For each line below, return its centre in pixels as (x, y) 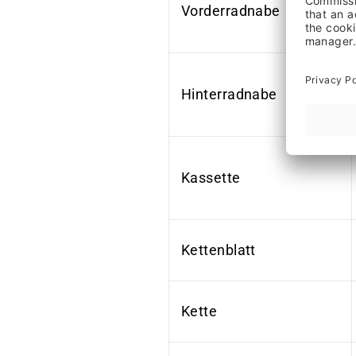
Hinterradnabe (229, 94)
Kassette (211, 178)
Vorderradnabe (231, 11)
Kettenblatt (219, 250)
